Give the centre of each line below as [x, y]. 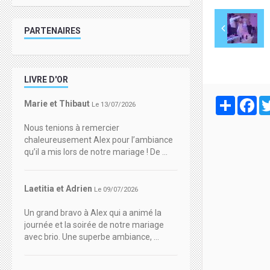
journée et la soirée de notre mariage [94, 225]
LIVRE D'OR [46, 80]
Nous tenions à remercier [72, 128]
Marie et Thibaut [57, 104]
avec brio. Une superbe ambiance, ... [92, 237]
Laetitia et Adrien [58, 189]
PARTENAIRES [52, 31]
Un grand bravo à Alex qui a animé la [93, 213]
